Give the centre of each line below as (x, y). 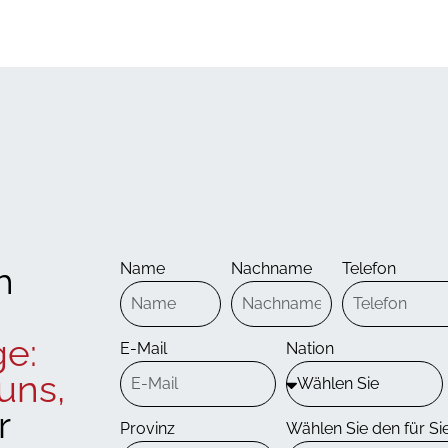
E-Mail (143, 349)
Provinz (147, 429)
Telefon (369, 269)
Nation (310, 349)
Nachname (271, 269)
